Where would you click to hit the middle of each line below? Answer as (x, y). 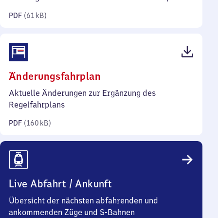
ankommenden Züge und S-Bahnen (72, 212)
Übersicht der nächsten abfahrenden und (83, 200)
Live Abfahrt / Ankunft (61, 184)
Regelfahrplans (37, 105)
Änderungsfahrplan (55, 76)
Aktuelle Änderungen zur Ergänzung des (82, 93)
